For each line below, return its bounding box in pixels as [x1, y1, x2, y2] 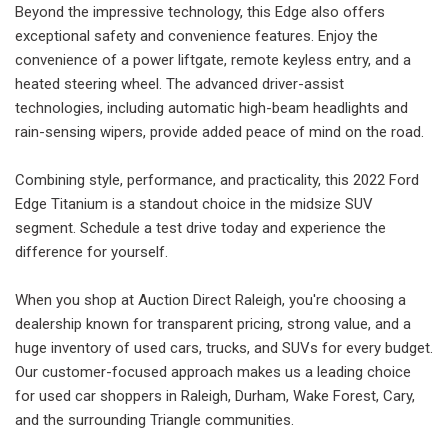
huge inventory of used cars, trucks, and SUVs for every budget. [15, 338, 433, 357]
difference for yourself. [15, 242, 168, 261]
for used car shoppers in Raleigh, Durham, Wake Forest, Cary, [15, 386, 415, 405]
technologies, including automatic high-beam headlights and [15, 98, 408, 117]
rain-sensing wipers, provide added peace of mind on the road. [15, 122, 424, 141]
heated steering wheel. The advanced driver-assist [15, 74, 344, 93]
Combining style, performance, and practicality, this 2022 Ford [15, 170, 419, 189]
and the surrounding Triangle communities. [15, 410, 294, 429]
